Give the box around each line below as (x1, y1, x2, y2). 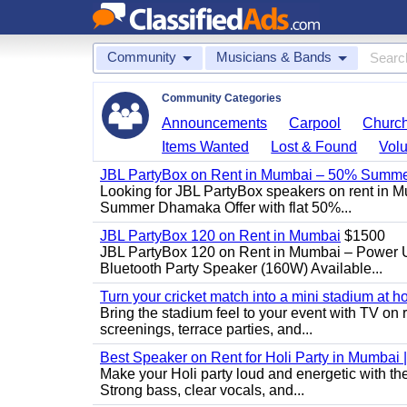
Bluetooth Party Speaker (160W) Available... (100, 261, 382, 276)
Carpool (289, 115, 342, 131)
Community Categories (162, 92, 282, 104)
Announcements (162, 115, 268, 131)
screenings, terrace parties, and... (100, 322, 313, 337)
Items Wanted (162, 139, 250, 154)
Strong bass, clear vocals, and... (100, 382, 304, 398)
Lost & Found (271, 139, 358, 154)
